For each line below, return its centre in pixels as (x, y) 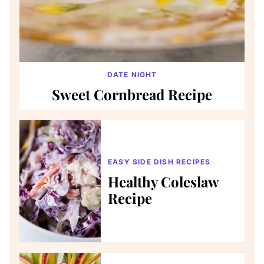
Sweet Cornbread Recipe (132, 95)
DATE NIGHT (132, 75)
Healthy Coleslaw (163, 182)
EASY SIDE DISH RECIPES (159, 162)
